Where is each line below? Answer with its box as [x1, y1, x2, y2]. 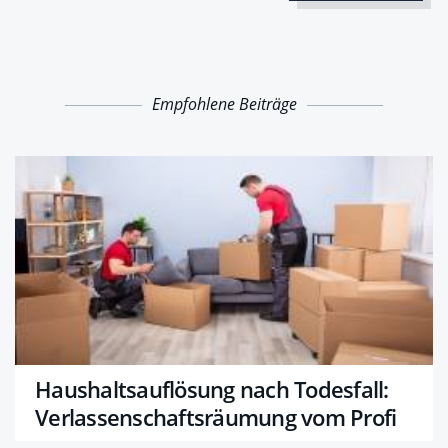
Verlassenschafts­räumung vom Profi [35, 402, 397, 432]
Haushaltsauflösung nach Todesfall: [35, 374, 389, 404]
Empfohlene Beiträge [151, 93, 297, 115]
